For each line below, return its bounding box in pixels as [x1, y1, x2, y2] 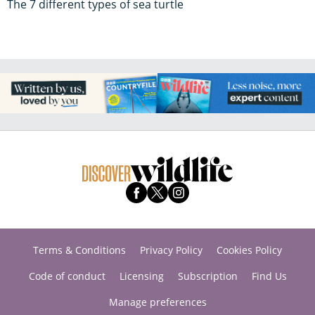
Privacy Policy [140, 243, 202, 257]
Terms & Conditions [33, 243, 126, 257]
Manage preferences [108, 295, 207, 309]
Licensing [119, 269, 164, 283]
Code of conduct [28, 269, 105, 283]
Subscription [177, 269, 238, 283]
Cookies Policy [217, 243, 282, 257]
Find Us [251, 269, 287, 283]
